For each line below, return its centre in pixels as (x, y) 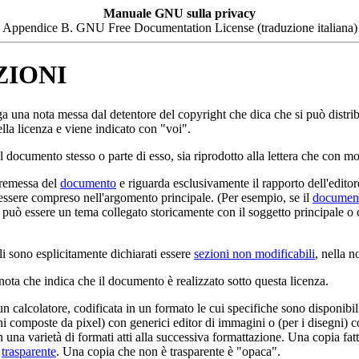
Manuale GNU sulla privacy (179, 13)
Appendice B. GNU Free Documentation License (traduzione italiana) (180, 28)
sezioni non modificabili (254, 253)
